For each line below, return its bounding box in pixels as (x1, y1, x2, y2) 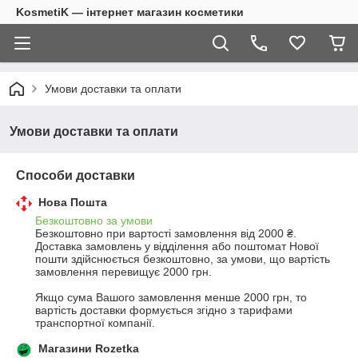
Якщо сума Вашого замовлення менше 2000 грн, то (35, 291, 307, 304)
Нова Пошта (38, 196, 107, 209)
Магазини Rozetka (38, 342, 139, 355)
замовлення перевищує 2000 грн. (35, 265, 212, 278)
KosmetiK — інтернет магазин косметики (16, 6, 244, 18)
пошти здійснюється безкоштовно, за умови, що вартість (35, 253, 330, 265)
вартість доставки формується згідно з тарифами (35, 304, 292, 316)
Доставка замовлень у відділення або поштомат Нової (35, 240, 319, 253)
